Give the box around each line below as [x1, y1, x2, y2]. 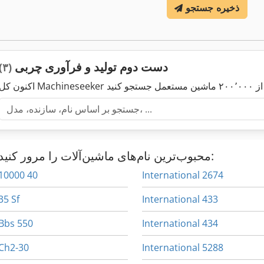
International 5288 [142, 241, 224, 255]
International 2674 [142, 169, 224, 182]
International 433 [142, 193, 219, 206]
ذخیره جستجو [185, 1, 240, 15]
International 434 [142, 217, 219, 230]
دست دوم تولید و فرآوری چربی [12, 59, 168, 75]
